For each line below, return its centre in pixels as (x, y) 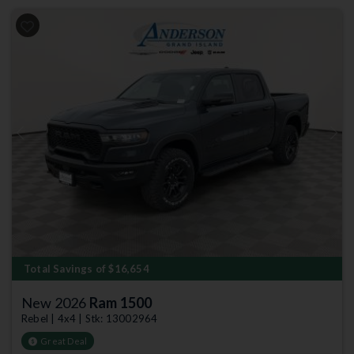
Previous (38, 138)
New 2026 (55, 303)
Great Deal (64, 341)
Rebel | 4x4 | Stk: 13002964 (90, 318)
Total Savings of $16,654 (87, 269)
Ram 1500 (121, 303)
